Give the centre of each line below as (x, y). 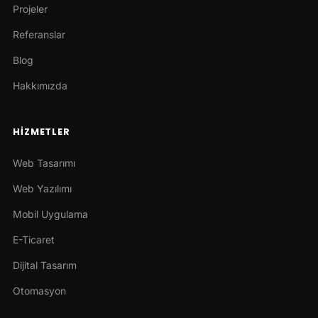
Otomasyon (39, 291)
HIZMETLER (42, 132)
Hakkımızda (40, 86)
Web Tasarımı (44, 163)
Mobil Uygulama (50, 214)
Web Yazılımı (42, 189)
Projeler (30, 9)
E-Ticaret (33, 240)
